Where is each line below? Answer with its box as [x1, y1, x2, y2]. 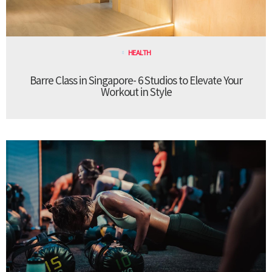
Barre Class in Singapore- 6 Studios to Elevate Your [30, 72, 242, 87]
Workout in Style [100, 84, 172, 99]
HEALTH [127, 47, 151, 57]
